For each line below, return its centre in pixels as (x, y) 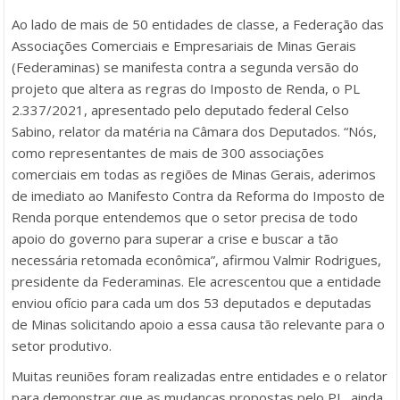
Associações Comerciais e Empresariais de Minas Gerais (184, 46)
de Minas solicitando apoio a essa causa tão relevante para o (198, 324)
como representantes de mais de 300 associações (168, 153)
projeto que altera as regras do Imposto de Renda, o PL (186, 88)
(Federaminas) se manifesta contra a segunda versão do (185, 67)
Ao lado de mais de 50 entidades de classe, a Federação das (198, 24)
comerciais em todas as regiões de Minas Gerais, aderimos (194, 174)
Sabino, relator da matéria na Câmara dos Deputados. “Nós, (194, 131)
